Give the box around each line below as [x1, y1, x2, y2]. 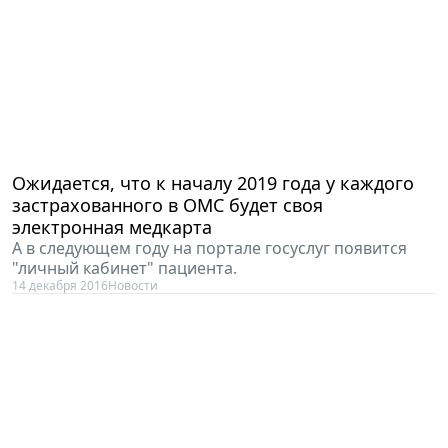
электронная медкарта [12, 215, 212, 240]
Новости [108, 277, 158, 295]
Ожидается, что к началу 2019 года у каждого [12, 171, 414, 196]
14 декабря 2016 [12, 277, 108, 295]
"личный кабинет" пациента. [12, 257, 237, 280]
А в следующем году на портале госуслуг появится [12, 237, 407, 260]
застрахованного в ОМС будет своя [12, 193, 323, 218]
